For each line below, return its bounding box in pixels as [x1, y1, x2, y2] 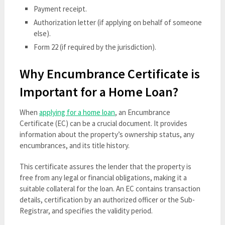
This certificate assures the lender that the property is [19, 161, 191, 171]
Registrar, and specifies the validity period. [19, 205, 153, 215]
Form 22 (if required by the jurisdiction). [34, 42, 157, 52]
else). [34, 29, 51, 39]
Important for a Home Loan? [19, 83, 178, 100]
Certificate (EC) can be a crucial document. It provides [19, 118, 187, 128]
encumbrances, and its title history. [19, 140, 130, 150]
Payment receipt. [34, 4, 87, 14]
